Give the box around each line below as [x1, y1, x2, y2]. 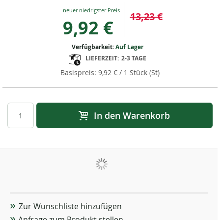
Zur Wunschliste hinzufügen [18, 201, 122, 212]
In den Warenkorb [94, 110, 170, 122]
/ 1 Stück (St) [117, 68, 160, 78]
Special [62, 1, 86, 11]
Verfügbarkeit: [72, 43, 115, 51]
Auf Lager [115, 43, 143, 51]
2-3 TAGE [121, 54, 146, 62]
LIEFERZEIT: [85, 54, 119, 62]
